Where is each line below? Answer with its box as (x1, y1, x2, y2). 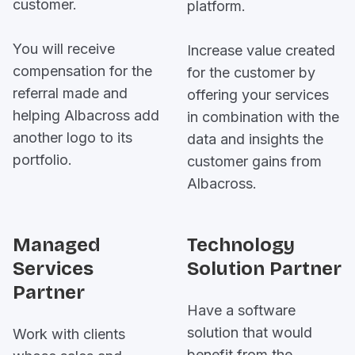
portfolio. (13, 151, 72, 168)
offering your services (187, 86, 329, 103)
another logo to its (13, 129, 132, 146)
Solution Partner (187, 258, 342, 280)
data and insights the (187, 131, 323, 147)
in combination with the (187, 109, 339, 125)
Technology (187, 234, 295, 256)
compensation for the (13, 63, 152, 79)
